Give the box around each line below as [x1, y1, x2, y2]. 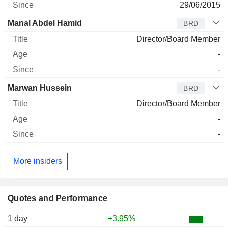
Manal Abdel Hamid [8, 18, 82, 27]
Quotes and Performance [8, 193, 108, 203]
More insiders [13, 157, 62, 166]
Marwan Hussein [8, 83, 72, 92]
